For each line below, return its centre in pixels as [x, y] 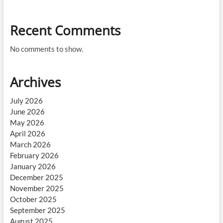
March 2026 [30, 144]
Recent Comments [65, 30]
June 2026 [27, 111]
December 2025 [36, 177]
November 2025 [37, 188]
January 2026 [33, 166]
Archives [35, 82]
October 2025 [33, 199]
